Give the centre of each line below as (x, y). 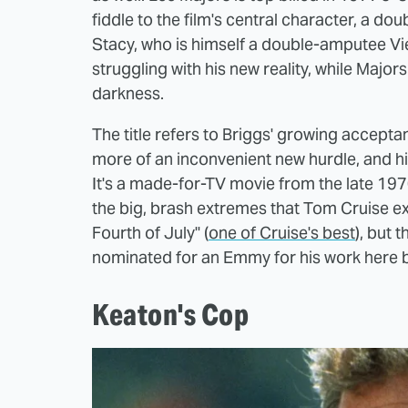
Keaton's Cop (170, 315)
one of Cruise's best (282, 233)
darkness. (128, 94)
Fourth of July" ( (150, 233)
